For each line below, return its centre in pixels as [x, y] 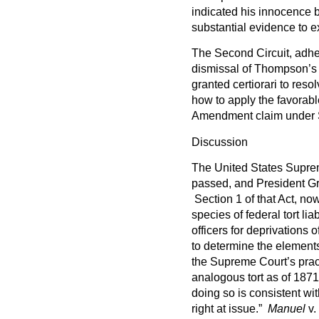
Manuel [286, 309]
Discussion [219, 142]
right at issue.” [229, 309]
